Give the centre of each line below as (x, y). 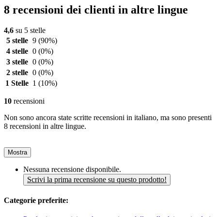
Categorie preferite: (36, 200)
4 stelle (17, 51)
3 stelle (17, 62)
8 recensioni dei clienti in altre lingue (96, 10)
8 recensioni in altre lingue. (45, 126)
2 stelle (17, 73)
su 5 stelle (30, 31)
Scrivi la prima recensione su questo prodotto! (97, 180)
